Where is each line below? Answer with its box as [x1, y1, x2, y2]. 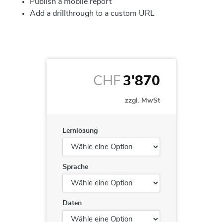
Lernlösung [62, 127, 98, 134]
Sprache [62, 164, 88, 170]
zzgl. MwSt [124, 97, 160, 104]
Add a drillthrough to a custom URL [30, 9, 155, 17]
